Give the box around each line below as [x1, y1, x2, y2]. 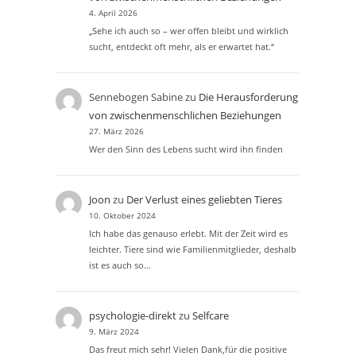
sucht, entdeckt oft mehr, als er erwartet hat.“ [89, 40, 275, 52]
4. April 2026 [89, 7, 138, 18]
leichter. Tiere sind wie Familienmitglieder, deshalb [89, 242, 297, 255]
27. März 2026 [89, 126, 145, 137]
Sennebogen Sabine [89, 89, 184, 104]
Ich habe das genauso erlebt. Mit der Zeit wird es [89, 226, 288, 239]
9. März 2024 [89, 326, 140, 337]
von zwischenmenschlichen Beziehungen [89, 107, 282, 122]
